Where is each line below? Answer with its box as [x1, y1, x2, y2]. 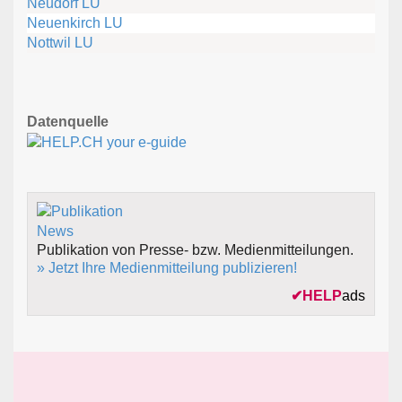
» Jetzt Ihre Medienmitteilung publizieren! [37, 260, 297, 276]
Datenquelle [27, 114, 109, 130]
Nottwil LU [27, 35, 93, 51]
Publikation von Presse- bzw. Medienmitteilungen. [37, 242, 354, 258]
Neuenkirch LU [27, 15, 123, 31]
